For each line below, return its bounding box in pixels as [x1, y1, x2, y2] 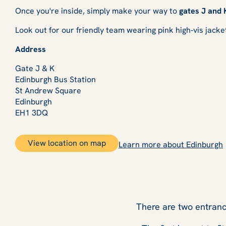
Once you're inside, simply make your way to [15, 6, 179, 17]
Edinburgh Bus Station [15, 74, 96, 85]
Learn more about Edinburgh [119, 139, 223, 150]
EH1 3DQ [15, 107, 48, 119]
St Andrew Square [15, 85, 81, 96]
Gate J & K [15, 63, 54, 74]
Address [15, 44, 46, 55]
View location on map [28, 138, 106, 149]
